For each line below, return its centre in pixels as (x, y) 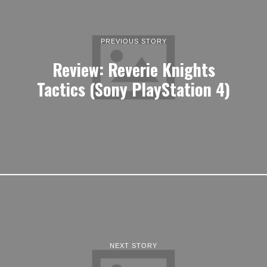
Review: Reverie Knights (133, 69)
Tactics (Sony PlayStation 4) (133, 88)
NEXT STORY (133, 245)
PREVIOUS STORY (133, 41)
